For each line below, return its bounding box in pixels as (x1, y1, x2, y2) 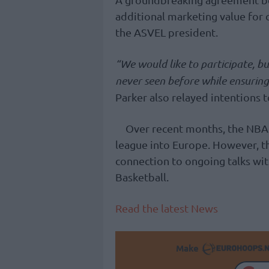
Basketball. (115, 171, 169, 184)
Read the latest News (115, 202, 218, 215)
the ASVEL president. (115, 26, 218, 39)
